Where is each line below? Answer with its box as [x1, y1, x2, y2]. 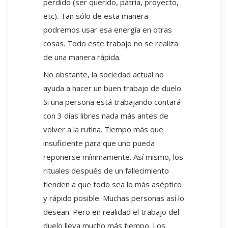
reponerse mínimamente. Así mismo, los [43, 152, 183, 162]
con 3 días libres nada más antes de [43, 110, 168, 121]
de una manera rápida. [43, 52, 121, 63]
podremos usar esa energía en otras [43, 24, 172, 35]
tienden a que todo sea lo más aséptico [43, 179, 182, 190]
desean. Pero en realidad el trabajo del [43, 207, 179, 217]
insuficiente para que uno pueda [43, 138, 155, 149]
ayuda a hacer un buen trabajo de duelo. [43, 83, 183, 94]
